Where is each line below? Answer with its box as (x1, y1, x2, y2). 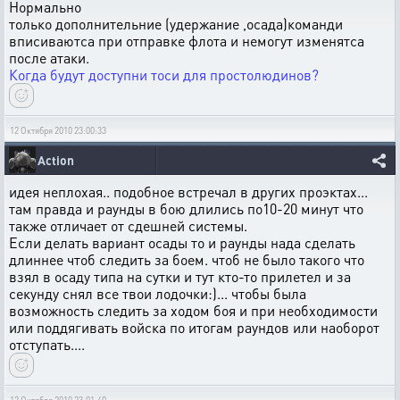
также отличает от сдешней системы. (9, 216, 247, 235)
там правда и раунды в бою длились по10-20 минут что (9, 199, 363, 218)
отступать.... (9, 335, 85, 354)
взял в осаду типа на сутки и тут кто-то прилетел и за (9, 267, 351, 286)
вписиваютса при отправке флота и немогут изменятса (9, 31, 364, 50)
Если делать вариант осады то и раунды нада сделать (9, 233, 355, 252)
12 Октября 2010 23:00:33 (10, 125, 106, 136)
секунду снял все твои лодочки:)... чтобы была (9, 284, 306, 303)
